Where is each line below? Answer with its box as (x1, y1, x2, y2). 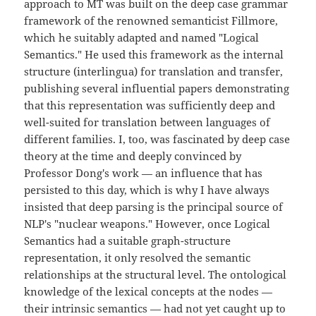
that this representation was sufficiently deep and (24, 98, 276, 113)
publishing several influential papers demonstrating (24, 81, 290, 96)
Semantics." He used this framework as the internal (24, 47, 284, 62)
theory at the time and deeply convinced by (24, 149, 242, 164)
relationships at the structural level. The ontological (24, 267, 287, 282)
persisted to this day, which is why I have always (24, 183, 270, 197)
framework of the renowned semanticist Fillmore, (24, 13, 279, 28)
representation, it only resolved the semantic (24, 250, 251, 265)
